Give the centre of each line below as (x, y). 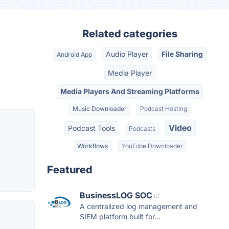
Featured (70, 170)
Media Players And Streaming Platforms (130, 91)
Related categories (130, 34)
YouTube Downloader (152, 146)
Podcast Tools (91, 128)
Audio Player (127, 54)
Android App (74, 55)
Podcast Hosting (164, 109)
